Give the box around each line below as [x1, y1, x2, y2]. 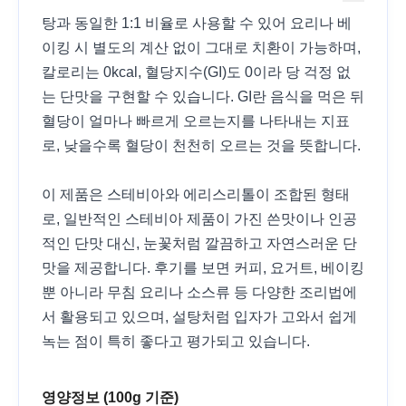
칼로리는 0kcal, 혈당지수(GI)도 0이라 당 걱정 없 [42, 64, 351, 81]
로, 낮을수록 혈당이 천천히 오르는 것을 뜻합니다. [42, 138, 361, 154]
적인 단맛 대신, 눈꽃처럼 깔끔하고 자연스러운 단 [42, 236, 357, 252]
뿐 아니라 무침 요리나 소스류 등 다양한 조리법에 [42, 285, 357, 301]
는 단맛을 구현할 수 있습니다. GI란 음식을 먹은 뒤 [42, 89, 364, 105]
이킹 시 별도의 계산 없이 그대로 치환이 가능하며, [42, 40, 361, 56]
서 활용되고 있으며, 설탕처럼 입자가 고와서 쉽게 [42, 309, 357, 325]
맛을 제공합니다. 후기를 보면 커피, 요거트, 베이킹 [42, 260, 364, 276]
